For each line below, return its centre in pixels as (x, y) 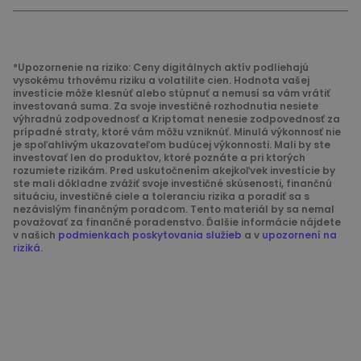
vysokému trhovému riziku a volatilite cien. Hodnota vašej (161, 81)
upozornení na (299, 235)
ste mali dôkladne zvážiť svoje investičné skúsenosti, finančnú (172, 184)
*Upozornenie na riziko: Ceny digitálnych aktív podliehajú (161, 68)
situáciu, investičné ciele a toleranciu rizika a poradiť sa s (161, 197)
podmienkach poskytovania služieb (150, 235)
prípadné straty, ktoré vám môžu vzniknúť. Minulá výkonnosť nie (177, 132)
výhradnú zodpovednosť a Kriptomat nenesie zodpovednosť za (176, 119)
